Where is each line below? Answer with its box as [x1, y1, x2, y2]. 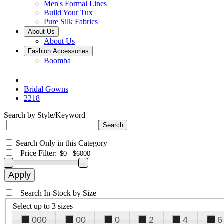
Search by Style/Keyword [4, 111, 85, 119]
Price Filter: [20, 149, 57, 157]
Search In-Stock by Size [20, 189, 96, 197]
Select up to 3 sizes [13, 201, 73, 210]
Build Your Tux [44, 8, 93, 17]
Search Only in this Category [16, 139, 107, 147]
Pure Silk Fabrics [44, 17, 98, 26]
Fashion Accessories [28, 47, 89, 55]
